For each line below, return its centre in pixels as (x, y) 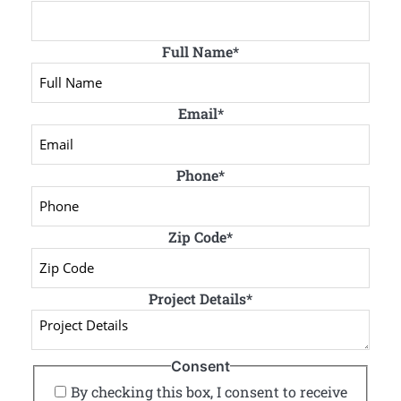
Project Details (197, 298)
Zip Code (197, 236)
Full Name (197, 51)
